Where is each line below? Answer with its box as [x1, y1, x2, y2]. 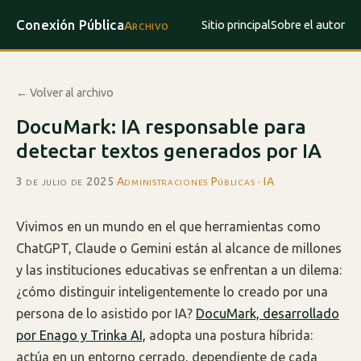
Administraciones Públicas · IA [116, 175, 275, 189]
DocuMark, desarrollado [196, 306, 339, 322]
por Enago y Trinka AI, [16, 328, 146, 343]
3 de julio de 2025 [16, 175, 114, 189]
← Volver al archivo [16, 86, 114, 100]
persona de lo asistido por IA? [16, 306, 196, 322]
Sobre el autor [271, 18, 345, 32]
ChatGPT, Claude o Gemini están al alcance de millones [16, 241, 342, 256]
